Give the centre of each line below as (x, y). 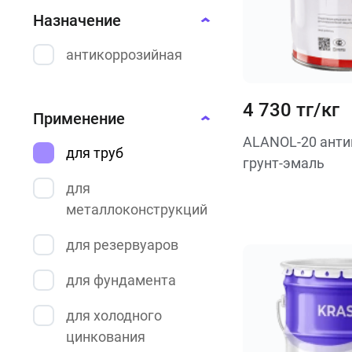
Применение (79, 119)
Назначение (77, 20)
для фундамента (121, 280)
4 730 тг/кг (291, 110)
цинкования (106, 337)
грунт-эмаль (283, 163)
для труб (95, 153)
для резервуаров (122, 245)
